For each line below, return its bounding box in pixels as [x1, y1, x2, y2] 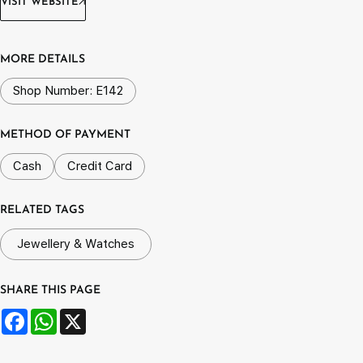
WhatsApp [57, 307, 121, 322]
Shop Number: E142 [13, 83, 123, 98]
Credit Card [67, 159, 132, 173]
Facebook [28, 307, 85, 322]
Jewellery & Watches [17, 237, 135, 251]
